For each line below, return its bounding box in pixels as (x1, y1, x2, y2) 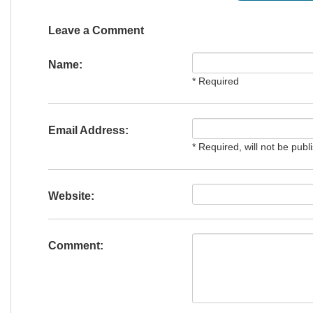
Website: (48, 190, 94, 202)
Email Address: (48, 124, 129, 136)
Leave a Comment (48, 24, 144, 36)
